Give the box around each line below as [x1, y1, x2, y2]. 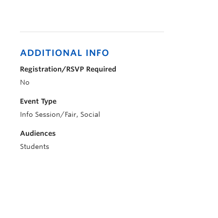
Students [20, 143, 49, 150]
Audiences [20, 129, 56, 137]
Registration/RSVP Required [20, 65, 116, 73]
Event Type [20, 97, 56, 105]
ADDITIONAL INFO [20, 48, 109, 58]
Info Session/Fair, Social [20, 110, 100, 118]
